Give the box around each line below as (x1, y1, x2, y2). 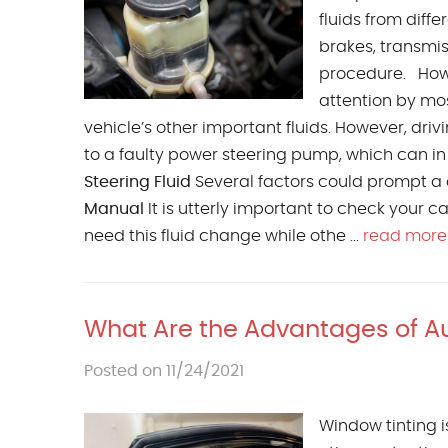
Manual (84, 201, 144, 218)
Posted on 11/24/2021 (84, 363, 244, 380)
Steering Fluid (84, 174, 191, 191)
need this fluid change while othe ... (84, 228, 363, 245)
